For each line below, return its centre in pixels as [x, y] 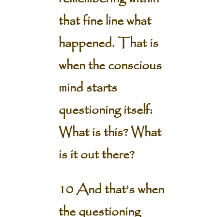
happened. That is [108, 44]
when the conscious [110, 66]
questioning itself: [105, 110]
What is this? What [110, 133]
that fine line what [105, 21]
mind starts [88, 88]
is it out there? [96, 155]
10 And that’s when [111, 190]
